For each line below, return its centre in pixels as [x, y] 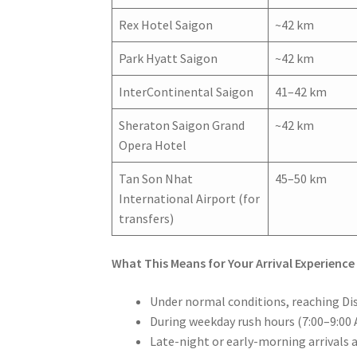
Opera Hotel [153, 145]
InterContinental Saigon [186, 91]
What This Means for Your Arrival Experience [233, 263]
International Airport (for [190, 198]
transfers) [147, 218]
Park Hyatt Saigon [169, 58]
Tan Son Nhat [156, 178]
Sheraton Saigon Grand [182, 125]
